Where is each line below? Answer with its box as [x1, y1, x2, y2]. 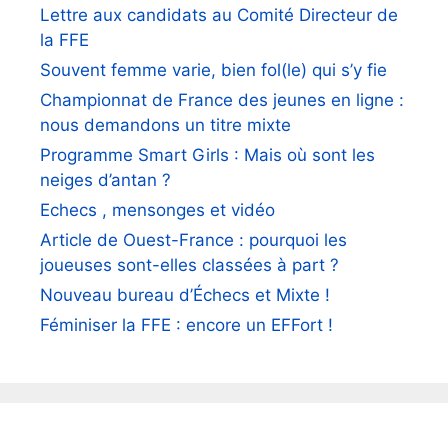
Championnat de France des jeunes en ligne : [40, 90, 404, 111]
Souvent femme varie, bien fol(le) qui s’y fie [40, 60, 387, 81]
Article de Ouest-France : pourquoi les [40, 230, 347, 251]
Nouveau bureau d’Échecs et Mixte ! [40, 285, 330, 306]
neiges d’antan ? [40, 170, 171, 191]
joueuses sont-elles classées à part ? [40, 255, 339, 276]
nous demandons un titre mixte [40, 115, 291, 136]
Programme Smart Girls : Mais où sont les [40, 145, 375, 166]
